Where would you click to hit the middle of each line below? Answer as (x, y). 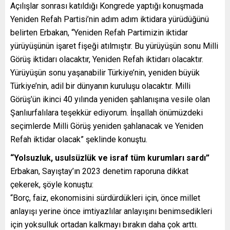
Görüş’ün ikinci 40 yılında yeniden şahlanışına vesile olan (110, 99)
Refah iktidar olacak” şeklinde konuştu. (79, 139)
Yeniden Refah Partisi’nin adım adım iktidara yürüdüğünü (110, 19)
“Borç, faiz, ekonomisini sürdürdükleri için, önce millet (105, 198)
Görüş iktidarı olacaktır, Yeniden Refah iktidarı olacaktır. (107, 59)
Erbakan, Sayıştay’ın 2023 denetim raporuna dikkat (99, 171)
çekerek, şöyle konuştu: (52, 184)
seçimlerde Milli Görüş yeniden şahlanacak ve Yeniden (107, 126)
